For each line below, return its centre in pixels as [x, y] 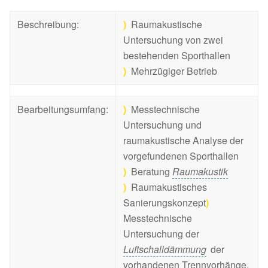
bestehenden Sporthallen [177, 56]
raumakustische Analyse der [183, 141]
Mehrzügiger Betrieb [172, 71]
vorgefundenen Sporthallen [181, 156]
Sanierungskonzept [165, 203]
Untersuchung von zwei [173, 40]
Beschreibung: [48, 25]
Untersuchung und [162, 125]
